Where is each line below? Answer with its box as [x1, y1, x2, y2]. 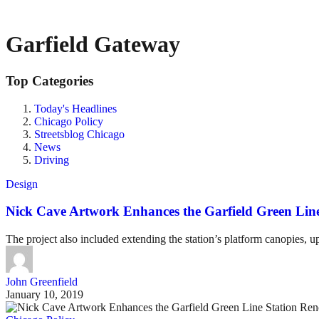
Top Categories [6, 73, 93, 88]
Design [6, 177, 38, 190]
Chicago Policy [34, 115, 103, 127]
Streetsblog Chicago [34, 127, 125, 140]
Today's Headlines [34, 102, 117, 115]
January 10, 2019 [6, 288, 83, 301]
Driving [34, 153, 69, 166]
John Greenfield [6, 276, 78, 288]
